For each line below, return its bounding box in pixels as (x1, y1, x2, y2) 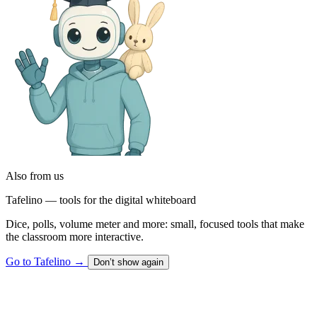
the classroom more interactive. (6, 230, 144, 243)
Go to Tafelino (6, 255, 74, 267)
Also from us (6, 169, 64, 182)
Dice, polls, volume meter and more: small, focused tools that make (6, 217, 304, 230)
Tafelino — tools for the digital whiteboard (6, 193, 196, 206)
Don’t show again (93, 256, 163, 267)
